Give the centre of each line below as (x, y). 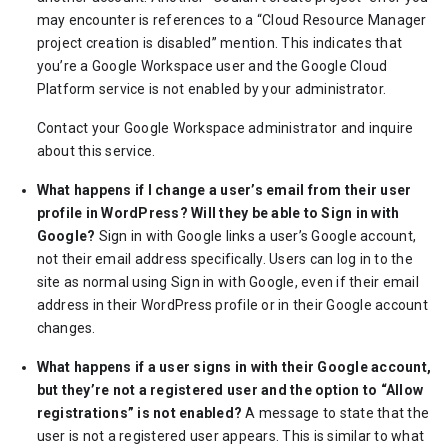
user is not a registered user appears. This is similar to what (230, 436)
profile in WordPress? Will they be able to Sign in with (218, 213)
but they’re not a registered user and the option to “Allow (230, 390)
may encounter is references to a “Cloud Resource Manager (231, 20)
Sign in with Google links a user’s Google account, (256, 236)
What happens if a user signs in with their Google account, (234, 367)
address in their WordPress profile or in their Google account (232, 305)
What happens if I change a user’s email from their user (224, 190)
